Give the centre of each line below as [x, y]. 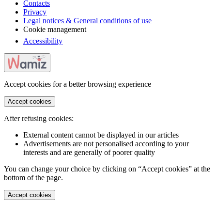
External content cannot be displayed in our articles [101, 135]
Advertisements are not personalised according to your [106, 144]
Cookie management [55, 29]
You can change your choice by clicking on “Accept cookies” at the [107, 169]
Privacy [35, 12]
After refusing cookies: [39, 119]
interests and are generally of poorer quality [89, 153]
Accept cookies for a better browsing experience [77, 84]
